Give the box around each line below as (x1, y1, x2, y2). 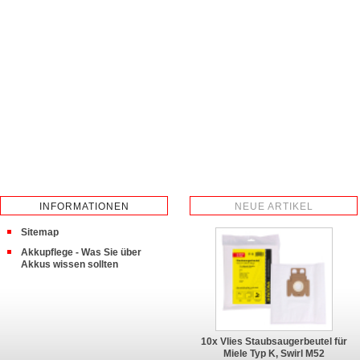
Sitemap (21, 227, 59, 238)
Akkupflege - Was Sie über (21, 247, 141, 258)
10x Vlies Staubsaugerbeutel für (200, 336, 347, 348)
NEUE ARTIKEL (234, 201, 313, 212)
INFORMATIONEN (39, 201, 129, 212)
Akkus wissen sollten (21, 259, 118, 270)
